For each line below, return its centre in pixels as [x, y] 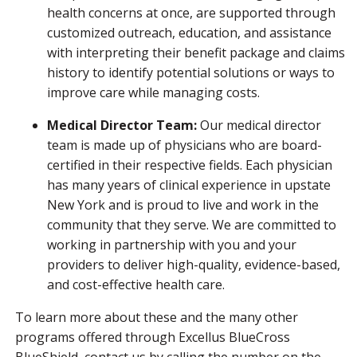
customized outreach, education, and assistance [189, 33]
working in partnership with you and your [172, 245]
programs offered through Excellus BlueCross [153, 337]
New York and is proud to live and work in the [183, 205]
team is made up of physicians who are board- [184, 145]
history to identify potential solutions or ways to [191, 73]
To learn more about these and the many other [157, 317]
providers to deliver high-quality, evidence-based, [194, 265]
